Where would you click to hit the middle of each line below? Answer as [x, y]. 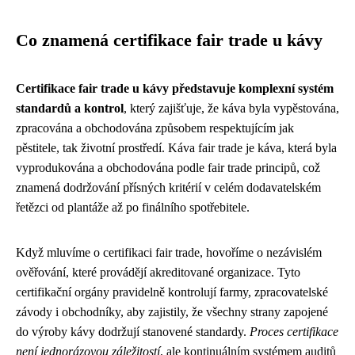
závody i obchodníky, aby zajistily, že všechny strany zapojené [172, 311]
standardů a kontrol [70, 108]
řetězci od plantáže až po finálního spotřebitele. [133, 207]
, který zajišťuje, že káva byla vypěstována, [231, 108]
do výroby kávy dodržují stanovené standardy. [133, 331]
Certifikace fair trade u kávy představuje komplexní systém [175, 88]
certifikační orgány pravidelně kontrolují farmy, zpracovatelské [172, 292]
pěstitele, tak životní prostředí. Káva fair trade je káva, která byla [176, 147]
